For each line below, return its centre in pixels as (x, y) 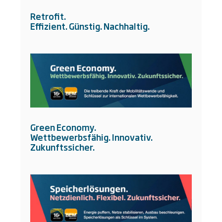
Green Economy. (63, 127)
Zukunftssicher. (62, 147)
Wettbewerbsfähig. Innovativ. (91, 137)
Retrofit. (48, 16)
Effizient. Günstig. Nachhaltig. (90, 26)
